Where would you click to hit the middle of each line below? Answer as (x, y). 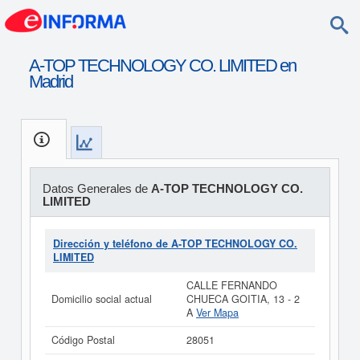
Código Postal (83, 340)
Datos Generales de (96, 188)
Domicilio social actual (102, 299)
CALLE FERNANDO (232, 285)
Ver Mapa (217, 313)
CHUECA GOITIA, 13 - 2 (243, 299)
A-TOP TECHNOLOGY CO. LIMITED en (162, 65)
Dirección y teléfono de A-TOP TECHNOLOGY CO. (175, 243)
